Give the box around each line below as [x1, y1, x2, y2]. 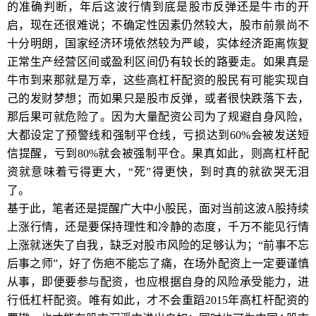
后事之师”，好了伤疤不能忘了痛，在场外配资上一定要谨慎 [7, 257, 309, 269]
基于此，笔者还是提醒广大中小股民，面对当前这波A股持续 [7, 202, 309, 214]
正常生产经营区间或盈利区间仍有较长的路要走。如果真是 [7, 56, 309, 68]
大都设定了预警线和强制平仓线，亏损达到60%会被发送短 [7, 129, 309, 141]
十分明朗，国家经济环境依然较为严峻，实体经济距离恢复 [7, 37, 309, 49]
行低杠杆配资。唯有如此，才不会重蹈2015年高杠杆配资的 [7, 294, 309, 306]
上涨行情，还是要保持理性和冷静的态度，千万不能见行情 [7, 221, 309, 233]
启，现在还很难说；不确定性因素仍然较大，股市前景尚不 [7, 19, 309, 31]
